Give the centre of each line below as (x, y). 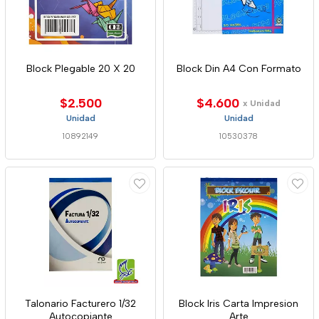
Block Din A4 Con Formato (239, 69)
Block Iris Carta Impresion (239, 304)
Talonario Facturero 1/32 (80, 304)
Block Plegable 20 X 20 (80, 69)
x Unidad (262, 103)
